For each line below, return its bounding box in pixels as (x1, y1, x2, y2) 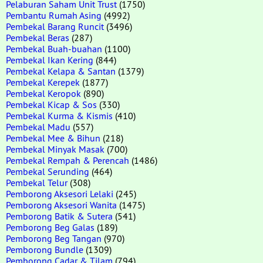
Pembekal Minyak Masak (6, 143, 104, 155)
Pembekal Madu (6, 120, 70, 133)
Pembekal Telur (6, 176, 68, 188)
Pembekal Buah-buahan (6, 42, 102, 55)
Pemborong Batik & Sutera (6, 210, 113, 222)
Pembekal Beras (6, 31, 69, 43)
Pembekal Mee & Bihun (6, 131, 100, 144)
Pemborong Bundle (6, 243, 83, 255)
